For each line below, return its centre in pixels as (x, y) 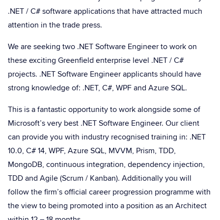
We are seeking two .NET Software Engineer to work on (102, 47)
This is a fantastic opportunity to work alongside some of (104, 110)
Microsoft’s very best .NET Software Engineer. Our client (104, 123)
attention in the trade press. (55, 25)
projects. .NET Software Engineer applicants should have (105, 74)
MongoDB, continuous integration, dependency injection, (106, 165)
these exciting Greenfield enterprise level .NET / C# (96, 60)
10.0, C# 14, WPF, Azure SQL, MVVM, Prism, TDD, (92, 151)
